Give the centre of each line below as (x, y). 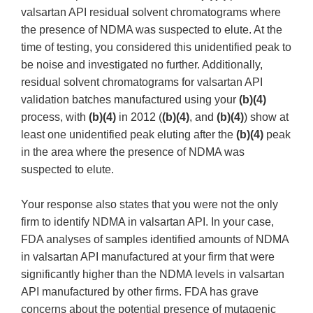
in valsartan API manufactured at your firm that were (148, 257)
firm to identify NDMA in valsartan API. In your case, (147, 222)
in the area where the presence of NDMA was (133, 152)
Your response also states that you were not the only (150, 205)
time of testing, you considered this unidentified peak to (156, 48)
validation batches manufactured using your (130, 100)
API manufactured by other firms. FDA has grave (140, 292)
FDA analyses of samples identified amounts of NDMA (155, 240)
